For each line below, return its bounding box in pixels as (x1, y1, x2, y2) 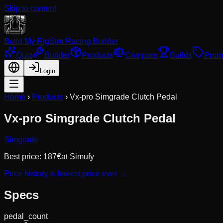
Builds (170, 51, 192, 59)
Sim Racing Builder (49, 37, 118, 45)
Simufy (70, 152, 94, 161)
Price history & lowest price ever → (4, 169, 127, 178)
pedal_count (4, 212, 48, 221)
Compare (125, 51, 158, 59)
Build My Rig (4, 37, 49, 45)
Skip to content (4, 4, 56, 12)
